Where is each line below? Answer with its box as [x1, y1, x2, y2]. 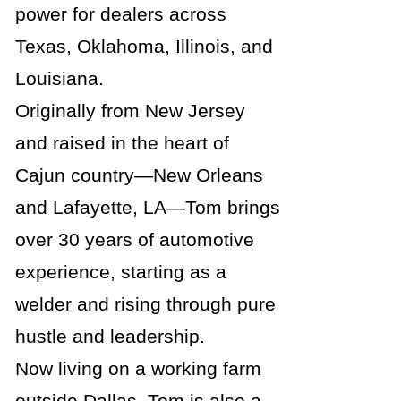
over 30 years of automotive [15, 229, 254, 250]
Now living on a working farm [15, 358, 261, 379]
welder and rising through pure [15, 294, 276, 314]
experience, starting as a [15, 261, 226, 282]
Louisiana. [15, 68, 104, 89]
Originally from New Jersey [15, 100, 245, 121]
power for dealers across [15, 4, 226, 24]
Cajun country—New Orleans [15, 165, 263, 185]
